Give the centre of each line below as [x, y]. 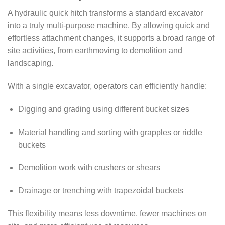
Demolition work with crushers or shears [89, 168]
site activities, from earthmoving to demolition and [95, 51]
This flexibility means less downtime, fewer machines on [107, 213]
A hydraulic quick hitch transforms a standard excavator [105, 13]
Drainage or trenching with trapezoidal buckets [100, 191]
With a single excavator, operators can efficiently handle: [107, 86]
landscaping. [30, 63]
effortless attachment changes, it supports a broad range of [111, 38]
